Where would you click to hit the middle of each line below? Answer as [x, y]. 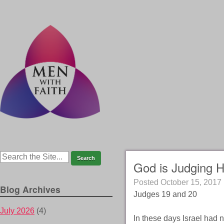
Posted [147, 182]
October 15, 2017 [191, 182]
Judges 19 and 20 [165, 194]
